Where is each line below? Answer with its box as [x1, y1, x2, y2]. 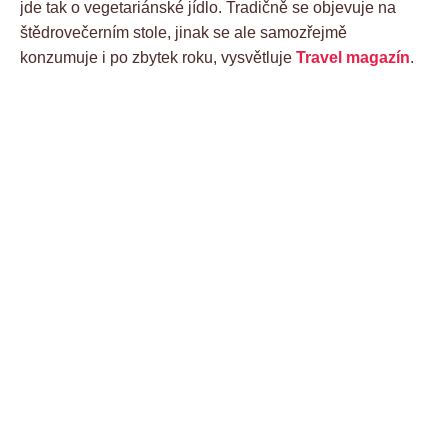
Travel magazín [296, 48, 410, 66]
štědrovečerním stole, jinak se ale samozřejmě [20, 23, 347, 41]
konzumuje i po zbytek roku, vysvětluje [20, 48, 296, 66]
